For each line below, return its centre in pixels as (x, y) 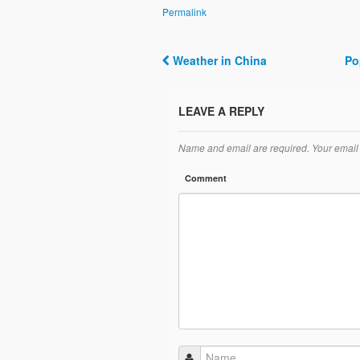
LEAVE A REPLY (221, 111)
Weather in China (218, 60)
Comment (205, 178)
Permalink (184, 12)
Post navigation (236, 76)
